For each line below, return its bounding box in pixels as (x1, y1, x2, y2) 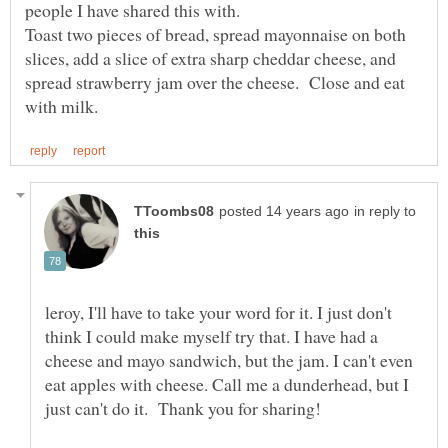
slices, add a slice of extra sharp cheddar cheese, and (25, 45, 396, 70)
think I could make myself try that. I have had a (45, 324, 378, 349)
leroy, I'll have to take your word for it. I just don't (45, 300, 392, 325)
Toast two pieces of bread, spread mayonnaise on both (25, 21, 406, 46)
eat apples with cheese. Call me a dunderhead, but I (45, 372, 409, 397)
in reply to (354, 204, 416, 220)
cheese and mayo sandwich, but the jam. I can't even (45, 348, 413, 373)
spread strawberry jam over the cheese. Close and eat (25, 69, 405, 94)
